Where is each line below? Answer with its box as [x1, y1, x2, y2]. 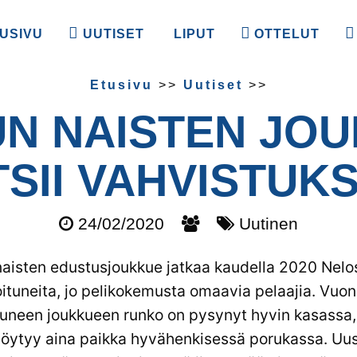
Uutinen [234, 214, 298, 233]
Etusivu [89, 77, 153, 92]
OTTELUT [254, 27, 320, 41]
